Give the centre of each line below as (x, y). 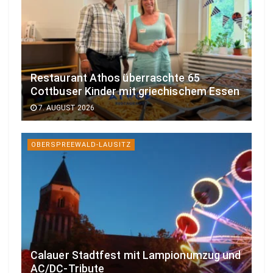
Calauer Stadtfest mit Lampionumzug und (136, 255)
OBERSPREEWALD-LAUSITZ (81, 145)
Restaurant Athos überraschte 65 (115, 78)
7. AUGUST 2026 (66, 108)
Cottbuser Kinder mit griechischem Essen (135, 92)
